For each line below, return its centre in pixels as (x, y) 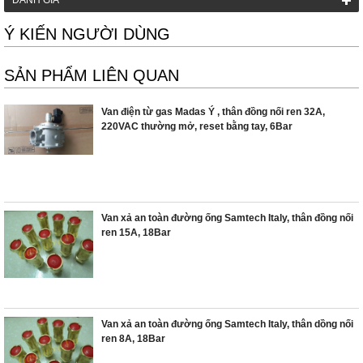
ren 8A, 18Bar (133, 339)
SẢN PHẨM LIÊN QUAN (92, 75)
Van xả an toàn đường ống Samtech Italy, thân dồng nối (227, 324)
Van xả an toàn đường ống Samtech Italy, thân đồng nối (227, 218)
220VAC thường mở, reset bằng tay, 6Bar (197, 126)
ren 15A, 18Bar (136, 233)
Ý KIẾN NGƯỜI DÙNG (87, 34)
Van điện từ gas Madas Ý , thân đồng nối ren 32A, (213, 112)
